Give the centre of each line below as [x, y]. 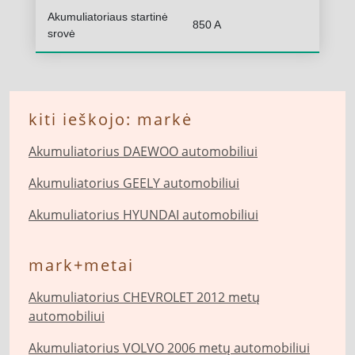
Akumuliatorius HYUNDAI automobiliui [143, 215]
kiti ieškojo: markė [111, 119]
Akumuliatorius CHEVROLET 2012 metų [144, 297]
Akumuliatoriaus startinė [107, 17]
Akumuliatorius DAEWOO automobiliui [143, 151]
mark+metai [81, 265]
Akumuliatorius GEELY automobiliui [134, 183]
